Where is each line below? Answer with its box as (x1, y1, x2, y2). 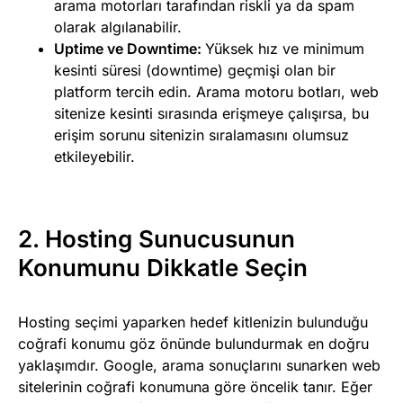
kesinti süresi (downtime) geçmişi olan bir (54, 60, 336, 79)
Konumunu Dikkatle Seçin (18, 253, 308, 282)
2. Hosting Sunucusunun (18, 224, 295, 253)
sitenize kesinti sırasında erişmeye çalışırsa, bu (54, 103, 369, 122)
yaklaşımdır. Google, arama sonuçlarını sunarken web (18, 355, 381, 374)
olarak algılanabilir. (54, 17, 182, 36)
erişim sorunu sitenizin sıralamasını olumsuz (54, 125, 349, 144)
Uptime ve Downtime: (54, 39, 205, 58)
